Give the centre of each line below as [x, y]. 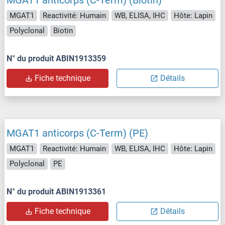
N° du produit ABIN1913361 [56, 191]
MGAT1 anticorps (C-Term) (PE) [77, 133]
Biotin [63, 31]
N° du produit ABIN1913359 [56, 58]
